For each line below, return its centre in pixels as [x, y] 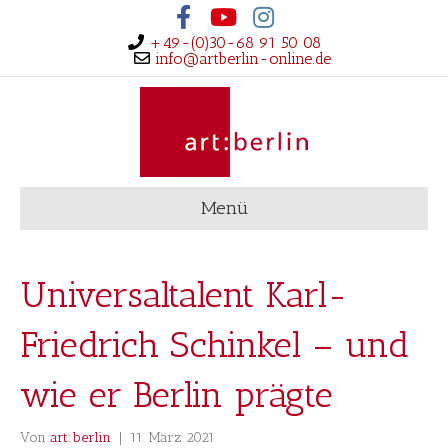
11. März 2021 [172, 437]
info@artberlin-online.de [242, 58]
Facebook [185, 11]
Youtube [223, 11]
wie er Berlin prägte [176, 394]
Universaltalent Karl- [184, 294]
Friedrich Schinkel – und [214, 344]
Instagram [268, 11]
